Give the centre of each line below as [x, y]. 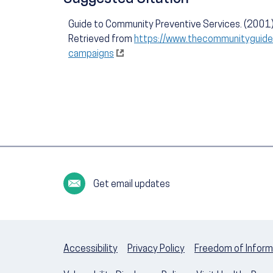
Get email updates [132, 185]
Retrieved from [101, 40]
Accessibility [90, 250]
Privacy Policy [156, 250]
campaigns [91, 55]
